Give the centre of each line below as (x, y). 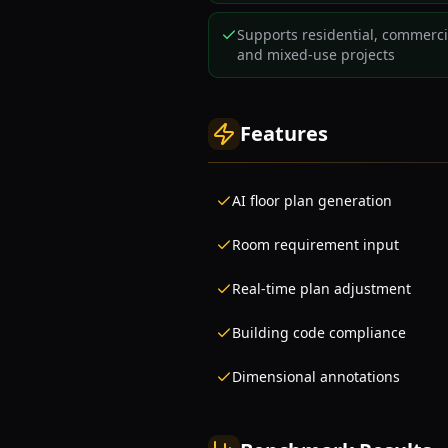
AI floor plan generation (312, 200)
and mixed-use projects (316, 54)
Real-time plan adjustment (321, 288)
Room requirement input (315, 244)
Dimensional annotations (316, 376)
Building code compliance (319, 332)
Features (284, 133)
